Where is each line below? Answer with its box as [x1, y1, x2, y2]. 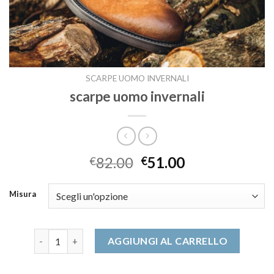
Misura [9, 189, 36, 199]
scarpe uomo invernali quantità [33, 230, 164, 241]
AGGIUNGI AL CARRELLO [107, 235, 228, 247]
